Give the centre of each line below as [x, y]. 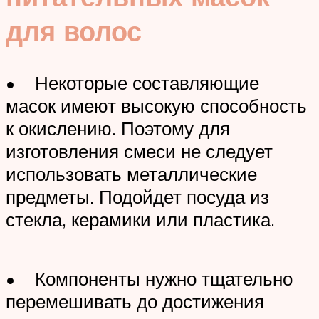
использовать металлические [131, 173]
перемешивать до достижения [135, 302]
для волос [74, 31]
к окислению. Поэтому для [118, 128]
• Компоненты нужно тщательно [149, 279]
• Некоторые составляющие [132, 82]
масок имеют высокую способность [156, 105]
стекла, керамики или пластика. [140, 219]
